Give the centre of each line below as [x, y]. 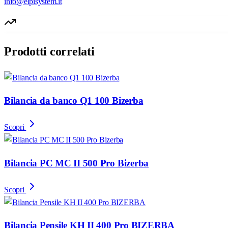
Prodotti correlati [49, 51]
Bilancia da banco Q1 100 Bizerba [74, 101]
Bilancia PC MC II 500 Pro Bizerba [77, 163]
